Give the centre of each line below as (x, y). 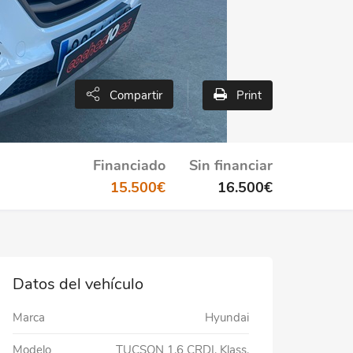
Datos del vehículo (78, 284)
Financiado (129, 165)
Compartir (134, 95)
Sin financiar (231, 165)
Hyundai (227, 318)
